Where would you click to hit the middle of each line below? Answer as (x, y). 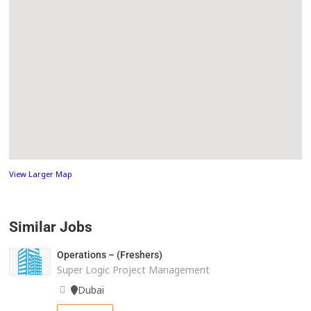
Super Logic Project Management (133, 270)
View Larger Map (41, 174)
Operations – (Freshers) (109, 255)
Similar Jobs (51, 227)
